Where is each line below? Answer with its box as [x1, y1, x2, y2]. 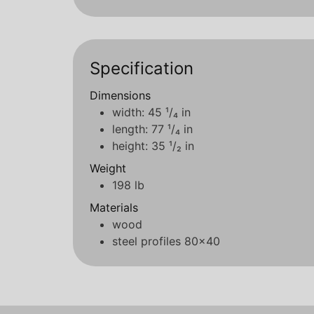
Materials [90, 200, 138, 215]
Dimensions [90, 88, 151, 103]
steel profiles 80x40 [112, 234, 220, 249]
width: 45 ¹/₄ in [112, 105, 191, 120]
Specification [90, 58, 193, 79]
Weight [90, 161, 126, 176]
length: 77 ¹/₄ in [112, 122, 193, 137]
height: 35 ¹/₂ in [112, 139, 194, 153]
